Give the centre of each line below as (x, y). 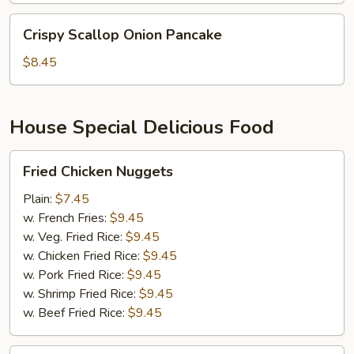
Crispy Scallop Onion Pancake (122, 35)
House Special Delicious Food (142, 127)
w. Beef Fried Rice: (75, 313)
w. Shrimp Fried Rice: (81, 294)
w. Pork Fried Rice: (75, 275)
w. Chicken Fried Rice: (83, 256)
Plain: (39, 199)
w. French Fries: (66, 218)
